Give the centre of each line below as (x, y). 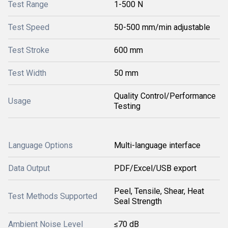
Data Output (29, 168)
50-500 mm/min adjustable (162, 27)
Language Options (40, 145)
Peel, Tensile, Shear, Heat (159, 191)
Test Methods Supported (53, 196)
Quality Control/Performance (165, 96)
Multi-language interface (157, 145)
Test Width (27, 73)
